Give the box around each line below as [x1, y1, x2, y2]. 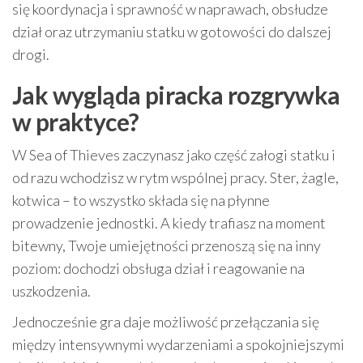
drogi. [12, 45, 49, 63]
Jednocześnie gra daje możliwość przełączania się [12, 313, 319, 331]
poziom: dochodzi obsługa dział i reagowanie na [12, 259, 305, 277]
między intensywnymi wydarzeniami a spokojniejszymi [12, 335, 344, 353]
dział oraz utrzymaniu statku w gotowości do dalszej [12, 23, 331, 41]
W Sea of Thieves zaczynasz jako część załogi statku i [12, 146, 335, 164]
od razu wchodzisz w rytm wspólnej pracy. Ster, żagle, [12, 169, 339, 186]
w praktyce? [12, 107, 139, 136]
